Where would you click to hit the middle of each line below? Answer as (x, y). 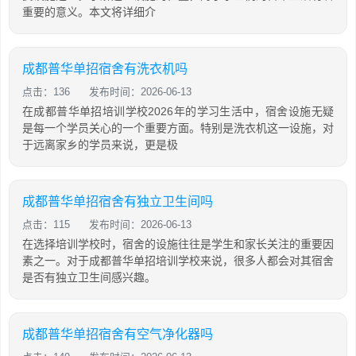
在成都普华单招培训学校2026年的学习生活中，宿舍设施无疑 (178, 111)
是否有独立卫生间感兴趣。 (89, 277)
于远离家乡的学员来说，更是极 (100, 144)
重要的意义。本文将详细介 (89, 12)
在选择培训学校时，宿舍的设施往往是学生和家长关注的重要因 (178, 244)
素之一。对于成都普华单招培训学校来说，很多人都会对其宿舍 (178, 260)
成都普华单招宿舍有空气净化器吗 (118, 334)
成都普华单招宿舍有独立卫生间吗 (118, 201)
